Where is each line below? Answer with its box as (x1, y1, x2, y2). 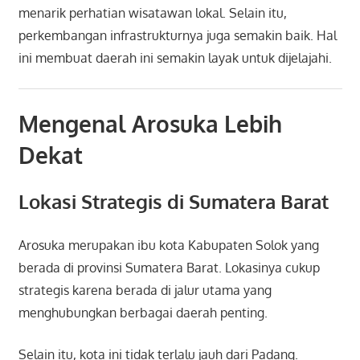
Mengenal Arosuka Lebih (18, 108, 282, 138)
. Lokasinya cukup (218, 259, 320, 276)
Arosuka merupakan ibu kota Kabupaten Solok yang (18, 236, 319, 253)
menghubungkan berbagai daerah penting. (18, 304, 268, 321)
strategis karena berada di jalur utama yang (18, 281, 272, 298)
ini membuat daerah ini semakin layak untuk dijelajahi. (18, 49, 332, 66)
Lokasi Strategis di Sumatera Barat (18, 188, 329, 214)
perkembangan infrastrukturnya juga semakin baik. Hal (18, 27, 337, 43)
